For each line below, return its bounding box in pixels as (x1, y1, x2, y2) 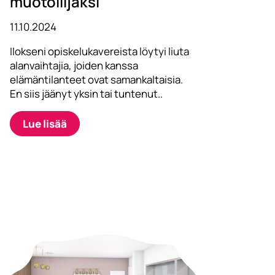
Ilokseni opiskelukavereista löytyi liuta (9, 44, 189, 59)
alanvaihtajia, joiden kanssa (9, 58, 138, 73)
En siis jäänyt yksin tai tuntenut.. (9, 87, 163, 101)
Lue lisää (22, 117, 67, 131)
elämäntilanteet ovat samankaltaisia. (9, 72, 183, 87)
